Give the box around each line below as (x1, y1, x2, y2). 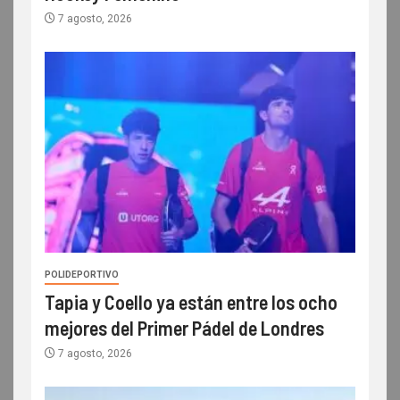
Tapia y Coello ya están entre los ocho (45, 289, 337, 313)
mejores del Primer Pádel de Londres (45, 315, 324, 339)
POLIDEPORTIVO (45, 269, 119, 279)
